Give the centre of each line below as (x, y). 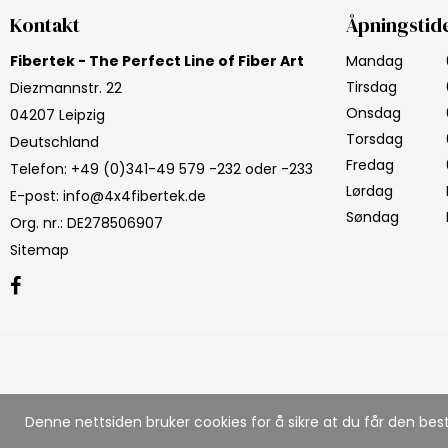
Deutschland (54, 141)
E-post (33, 195)
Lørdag (369, 190)
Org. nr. (35, 222)
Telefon (37, 168)
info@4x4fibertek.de (134, 195)
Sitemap (39, 249)
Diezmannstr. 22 (66, 87)
